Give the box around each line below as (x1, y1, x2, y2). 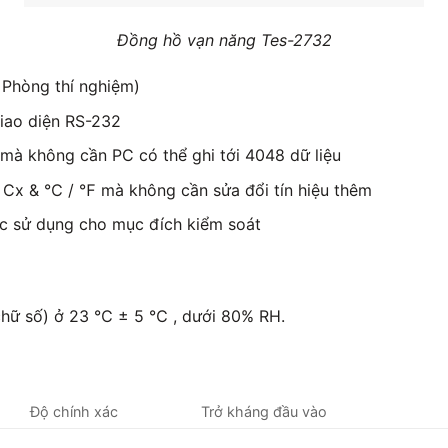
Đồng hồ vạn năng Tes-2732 (116, 30, 332, 51)
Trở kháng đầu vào (201, 402, 328, 420)
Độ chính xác (30, 402, 119, 420)
